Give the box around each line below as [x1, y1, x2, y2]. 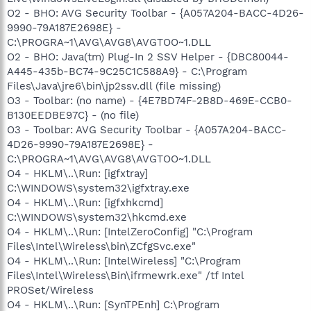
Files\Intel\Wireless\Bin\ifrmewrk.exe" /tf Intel [7, 269, 244, 282]
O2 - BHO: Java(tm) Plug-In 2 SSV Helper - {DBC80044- [7, 50, 289, 63]
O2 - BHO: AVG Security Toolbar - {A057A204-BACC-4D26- [7, 6, 304, 19]
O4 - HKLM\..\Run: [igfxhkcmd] [7, 196, 163, 209]
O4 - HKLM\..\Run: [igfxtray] [7, 167, 148, 180]
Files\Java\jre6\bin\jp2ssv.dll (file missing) [7, 79, 221, 92]
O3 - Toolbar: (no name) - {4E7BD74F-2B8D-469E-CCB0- [7, 94, 292, 107]
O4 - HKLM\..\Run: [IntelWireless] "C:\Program [7, 254, 241, 267]
